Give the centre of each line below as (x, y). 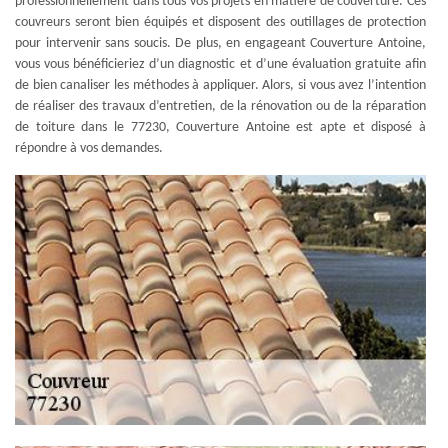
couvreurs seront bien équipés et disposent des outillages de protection (220, 22)
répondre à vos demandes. (89, 148)
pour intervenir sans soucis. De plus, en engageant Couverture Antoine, (220, 43)
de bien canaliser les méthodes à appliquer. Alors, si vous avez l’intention (220, 85)
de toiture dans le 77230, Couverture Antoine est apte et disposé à (220, 127)
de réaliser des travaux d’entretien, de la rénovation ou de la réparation (220, 106)
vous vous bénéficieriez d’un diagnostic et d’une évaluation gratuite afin (220, 64)
